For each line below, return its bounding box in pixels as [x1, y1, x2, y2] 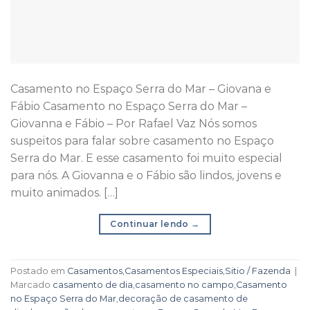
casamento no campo [135, 280, 234, 291]
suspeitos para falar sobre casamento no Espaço [10, 134, 274, 147]
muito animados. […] [10, 185, 118, 199]
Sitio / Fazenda [225, 266, 291, 277]
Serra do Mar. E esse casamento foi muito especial [10, 151, 282, 165]
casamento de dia [53, 280, 133, 291]
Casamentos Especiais [125, 266, 223, 277]
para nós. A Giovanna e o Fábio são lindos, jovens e [10, 168, 282, 182]
